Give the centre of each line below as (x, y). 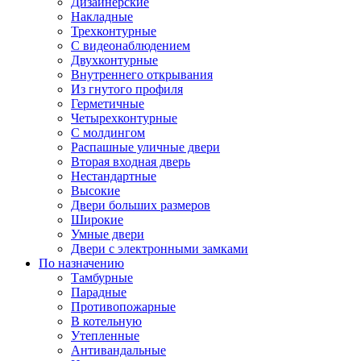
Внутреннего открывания (142, 75)
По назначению (81, 263)
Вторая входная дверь (131, 162)
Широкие (97, 220)
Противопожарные (123, 307)
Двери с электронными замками (160, 249)
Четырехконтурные (124, 118)
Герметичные (108, 104)
